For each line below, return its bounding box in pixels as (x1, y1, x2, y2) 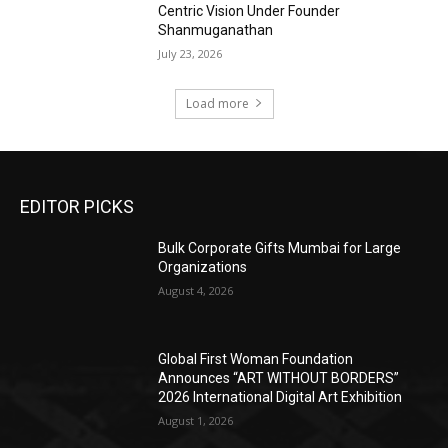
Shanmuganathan (158, 21, 274, 38)
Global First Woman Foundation (158, 351, 354, 368)
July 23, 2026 (158, 45, 223, 61)
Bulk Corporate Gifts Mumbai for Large (158, 239, 402, 256)
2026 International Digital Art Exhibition (158, 389, 403, 406)
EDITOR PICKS (20, 195, 134, 217)
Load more (185, 94, 249, 112)
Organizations (158, 258, 248, 275)
